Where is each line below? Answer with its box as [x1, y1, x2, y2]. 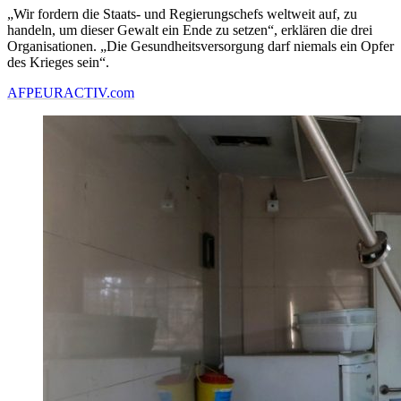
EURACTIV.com [34, 85, 134, 101]
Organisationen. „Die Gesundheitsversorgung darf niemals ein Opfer [7, 38, 394, 55]
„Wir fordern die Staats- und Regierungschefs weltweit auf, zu [7, 6, 357, 22]
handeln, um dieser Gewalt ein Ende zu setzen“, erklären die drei [7, 22, 372, 38]
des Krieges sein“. [7, 55, 109, 71]
